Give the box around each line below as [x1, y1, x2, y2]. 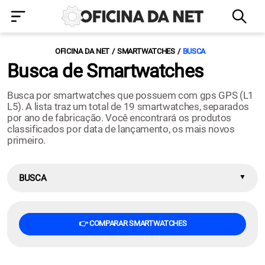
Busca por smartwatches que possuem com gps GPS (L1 [7, 89, 254, 101]
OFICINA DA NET [54, 47, 110, 56]
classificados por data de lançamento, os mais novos [7, 123, 235, 135]
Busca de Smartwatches [7, 60, 204, 82]
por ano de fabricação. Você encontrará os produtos [7, 112, 232, 124]
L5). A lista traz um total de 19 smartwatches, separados [7, 101, 249, 112]
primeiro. [7, 134, 46, 146]
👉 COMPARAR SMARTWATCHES [78, 219, 187, 228]
